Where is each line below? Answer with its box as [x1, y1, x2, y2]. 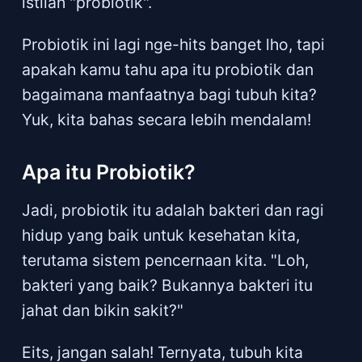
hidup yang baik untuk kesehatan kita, [21, 225, 300, 245]
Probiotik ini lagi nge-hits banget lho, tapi [21, 35, 325, 55]
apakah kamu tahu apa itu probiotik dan [21, 60, 314, 80]
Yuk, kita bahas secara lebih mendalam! [21, 110, 311, 130]
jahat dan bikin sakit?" [21, 300, 183, 320]
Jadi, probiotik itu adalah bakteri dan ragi [21, 200, 324, 220]
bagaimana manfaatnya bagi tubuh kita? [21, 85, 317, 105]
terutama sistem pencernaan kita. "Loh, [21, 250, 309, 270]
